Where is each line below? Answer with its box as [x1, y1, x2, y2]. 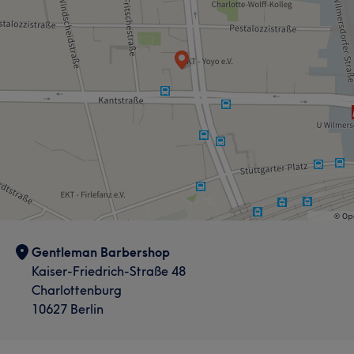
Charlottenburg [32, 282, 122, 298]
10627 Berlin [32, 301, 104, 317]
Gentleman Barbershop [32, 244, 170, 260]
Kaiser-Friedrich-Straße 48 [32, 263, 186, 279]
